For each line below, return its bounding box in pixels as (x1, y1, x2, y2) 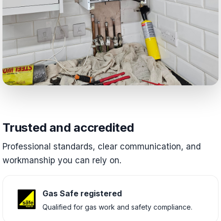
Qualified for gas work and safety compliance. (42, 202, 192, 211)
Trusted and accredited (2, 120, 134, 135)
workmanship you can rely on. (2, 155, 121, 165)
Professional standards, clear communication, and (2, 142, 201, 151)
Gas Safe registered (42, 188, 122, 198)
